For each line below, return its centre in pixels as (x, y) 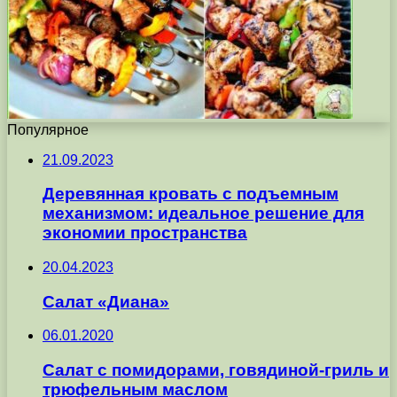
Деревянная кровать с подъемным (191, 194)
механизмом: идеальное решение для (203, 214)
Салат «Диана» (106, 301)
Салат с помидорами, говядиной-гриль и (216, 370)
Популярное (48, 129)
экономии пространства (145, 233)
